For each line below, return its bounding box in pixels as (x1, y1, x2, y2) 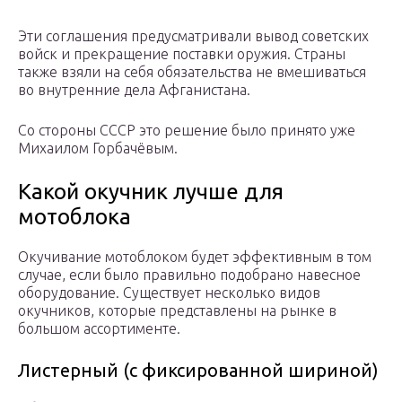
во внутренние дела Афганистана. (18, 82, 250, 99)
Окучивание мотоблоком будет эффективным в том (18, 249, 371, 266)
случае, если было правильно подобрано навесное (18, 267, 361, 284)
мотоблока (18, 205, 131, 230)
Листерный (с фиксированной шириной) (18, 360, 379, 381)
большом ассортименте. (18, 320, 180, 337)
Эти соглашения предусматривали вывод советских (18, 28, 369, 45)
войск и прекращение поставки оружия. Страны (18, 46, 345, 63)
